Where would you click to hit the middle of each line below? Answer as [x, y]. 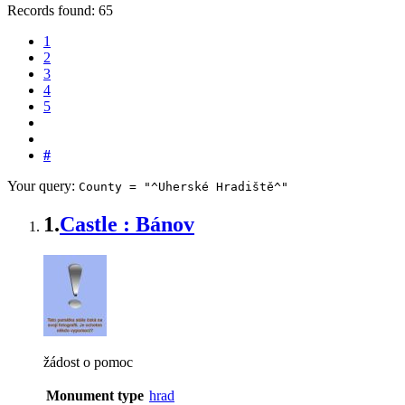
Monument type [95, 395]
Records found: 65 [64, 10]
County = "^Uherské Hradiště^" [184, 186]
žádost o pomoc [88, 362]
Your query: [43, 185]
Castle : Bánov [127, 224]
